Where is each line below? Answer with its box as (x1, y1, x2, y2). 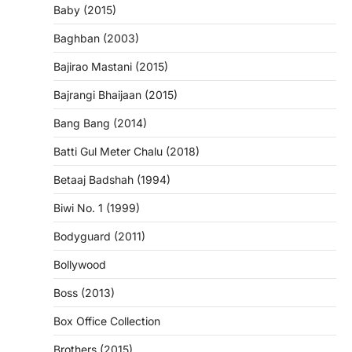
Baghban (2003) (53, 31, 139, 46)
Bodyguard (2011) (53, 229, 145, 244)
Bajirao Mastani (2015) (53, 60, 168, 74)
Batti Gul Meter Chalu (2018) (53, 145, 200, 159)
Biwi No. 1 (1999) (53, 201, 140, 215)
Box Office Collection (53, 314, 160, 328)
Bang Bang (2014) (53, 116, 147, 130)
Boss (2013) (53, 286, 115, 300)
